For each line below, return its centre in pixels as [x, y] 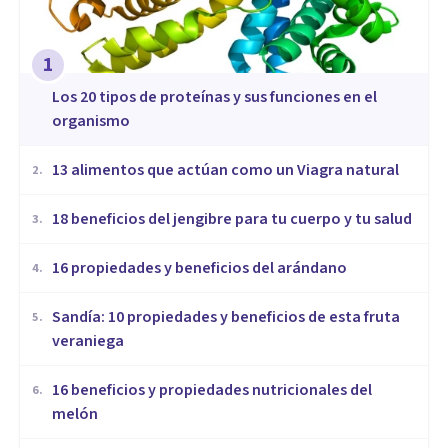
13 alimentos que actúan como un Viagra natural [225, 170]
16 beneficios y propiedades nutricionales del [212, 390]
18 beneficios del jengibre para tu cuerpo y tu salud [232, 219]
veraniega [88, 341]
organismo [91, 121]
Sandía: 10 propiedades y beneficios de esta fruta [226, 317]
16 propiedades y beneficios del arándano [199, 268]
